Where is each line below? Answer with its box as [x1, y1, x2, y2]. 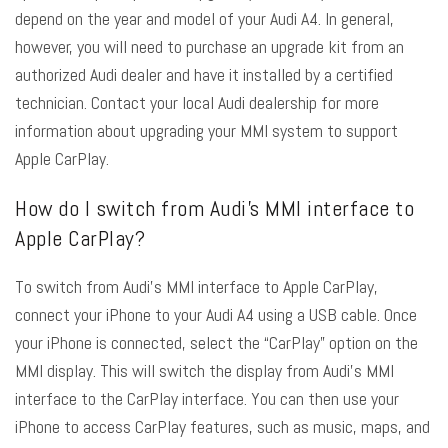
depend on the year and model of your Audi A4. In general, [15, 7, 394, 31]
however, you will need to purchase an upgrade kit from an [15, 35, 404, 59]
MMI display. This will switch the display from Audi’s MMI [15, 359, 394, 383]
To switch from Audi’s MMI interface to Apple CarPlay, [15, 275, 378, 299]
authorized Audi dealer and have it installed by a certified [15, 63, 393, 87]
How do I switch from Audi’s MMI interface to [15, 194, 414, 223]
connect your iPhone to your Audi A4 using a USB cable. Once [15, 303, 417, 327]
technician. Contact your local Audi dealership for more [15, 91, 379, 115]
